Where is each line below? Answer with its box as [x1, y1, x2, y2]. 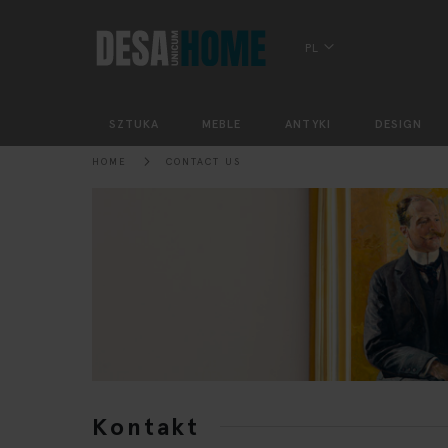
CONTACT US [165, 155, 241, 167]
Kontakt [92, 411, 201, 441]
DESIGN [374, 117, 422, 132]
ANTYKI [284, 117, 331, 132]
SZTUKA [108, 117, 159, 132]
